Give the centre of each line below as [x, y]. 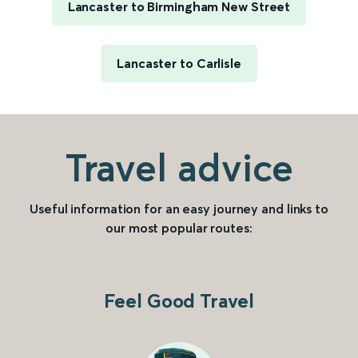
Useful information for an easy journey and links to [179, 209]
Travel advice [179, 168]
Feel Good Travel [179, 301]
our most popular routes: [179, 228]
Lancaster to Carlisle [179, 64]
